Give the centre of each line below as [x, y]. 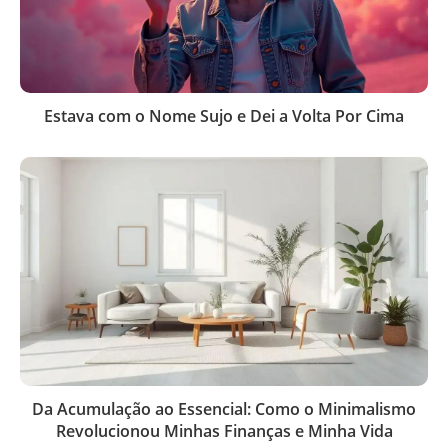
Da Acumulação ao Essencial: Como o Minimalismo [224, 409]
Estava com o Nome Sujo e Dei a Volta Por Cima [224, 115]
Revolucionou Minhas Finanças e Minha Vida [224, 431]
